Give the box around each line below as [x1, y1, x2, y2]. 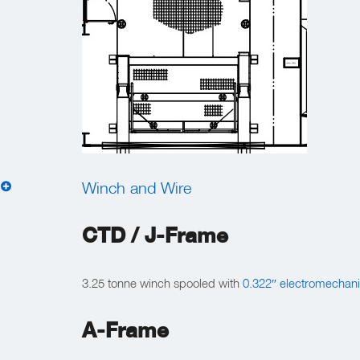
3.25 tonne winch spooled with [82, 276, 243, 290]
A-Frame [82, 317, 169, 342]
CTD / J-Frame [82, 223, 228, 247]
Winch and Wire [82, 178, 191, 197]
